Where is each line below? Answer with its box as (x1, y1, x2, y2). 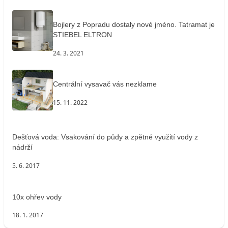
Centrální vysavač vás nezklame (53, 80, 157, 89)
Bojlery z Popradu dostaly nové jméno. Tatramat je (53, 20, 215, 29)
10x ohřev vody (12, 192, 62, 201)
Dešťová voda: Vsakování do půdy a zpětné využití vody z (12, 133, 198, 141)
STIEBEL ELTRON (53, 31, 112, 39)
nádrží (12, 143, 33, 152)
